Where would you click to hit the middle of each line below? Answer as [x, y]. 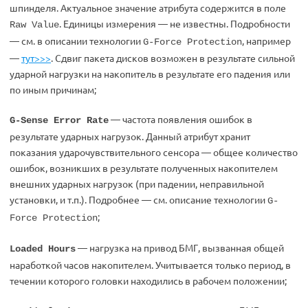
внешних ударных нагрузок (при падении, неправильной [137, 184]
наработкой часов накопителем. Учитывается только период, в [150, 265]
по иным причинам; [53, 89]
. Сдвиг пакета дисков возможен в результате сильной [173, 58]
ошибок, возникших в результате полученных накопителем [144, 168]
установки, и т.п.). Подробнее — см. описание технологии [139, 199]
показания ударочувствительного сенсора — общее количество [154, 152]
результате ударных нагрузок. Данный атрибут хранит [130, 136]
